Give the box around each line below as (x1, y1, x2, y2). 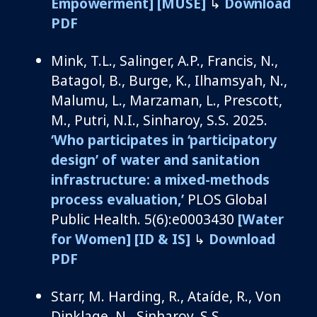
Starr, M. (51, 286, 108, 306)
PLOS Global (184, 189, 267, 209)
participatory (190, 129, 277, 149)
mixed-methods (165, 169, 270, 189)
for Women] (51, 229, 131, 248)
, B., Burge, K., (102, 70, 195, 90)
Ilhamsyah (195, 70, 263, 90)
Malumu (51, 90, 105, 110)
